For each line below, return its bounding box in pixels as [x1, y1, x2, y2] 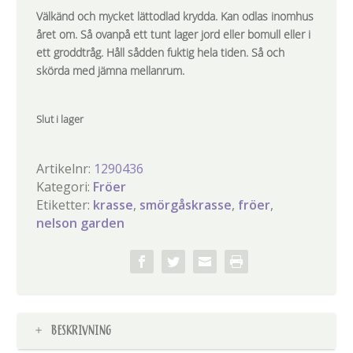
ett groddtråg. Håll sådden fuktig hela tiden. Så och [36, 46, 285, 60]
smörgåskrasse [139, 195, 232, 214]
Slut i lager [36, 113, 84, 126]
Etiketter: [36, 195, 94, 214]
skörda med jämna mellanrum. [36, 64, 185, 78]
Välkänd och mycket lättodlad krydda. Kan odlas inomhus [36, 9, 314, 24]
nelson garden [36, 214, 125, 232]
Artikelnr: [36, 159, 95, 177]
